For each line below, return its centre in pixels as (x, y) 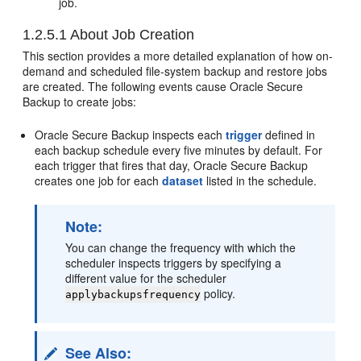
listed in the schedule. (260, 181)
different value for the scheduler (146, 278)
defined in (289, 135)
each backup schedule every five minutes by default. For (179, 150)
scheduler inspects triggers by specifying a (174, 263)
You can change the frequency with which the (181, 248)
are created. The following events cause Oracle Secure (163, 87)
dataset (183, 181)
